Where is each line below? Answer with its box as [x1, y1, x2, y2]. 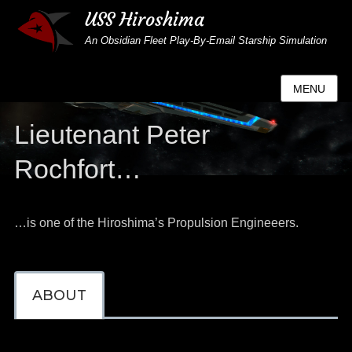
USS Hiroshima [84, 8, 204, 31]
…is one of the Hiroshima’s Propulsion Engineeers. [13, 216, 299, 229]
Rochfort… [13, 154, 141, 184]
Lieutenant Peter [13, 119, 210, 149]
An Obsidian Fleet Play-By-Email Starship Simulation [84, 35, 327, 46]
